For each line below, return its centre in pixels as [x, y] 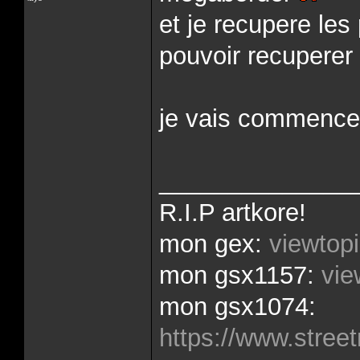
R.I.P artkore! [233, 213]
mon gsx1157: [240, 275]
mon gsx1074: [237, 307]
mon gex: [214, 244]
